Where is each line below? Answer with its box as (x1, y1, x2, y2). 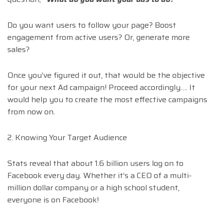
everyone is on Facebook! (7, 194, 99, 206)
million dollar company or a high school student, (7, 182, 180, 194)
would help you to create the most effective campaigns (7, 93, 207, 106)
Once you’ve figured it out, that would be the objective (7, 69, 205, 82)
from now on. (7, 106, 55, 118)
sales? (7, 43, 30, 56)
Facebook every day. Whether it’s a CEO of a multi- (7, 169, 192, 182)
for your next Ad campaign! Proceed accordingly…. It (7, 81, 195, 94)
